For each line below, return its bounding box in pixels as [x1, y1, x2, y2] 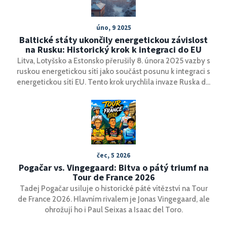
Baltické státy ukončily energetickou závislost [19, 33, 208, 46]
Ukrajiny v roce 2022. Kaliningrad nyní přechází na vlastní [19, 88, 208, 97]
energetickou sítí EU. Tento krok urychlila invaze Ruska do [17, 77, 210, 87]
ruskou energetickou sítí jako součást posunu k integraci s [17, 66, 210, 76]
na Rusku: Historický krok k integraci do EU [25, 43, 202, 55]
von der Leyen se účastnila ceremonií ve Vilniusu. [30, 109, 197, 119]
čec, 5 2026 [97, 150, 130, 160]
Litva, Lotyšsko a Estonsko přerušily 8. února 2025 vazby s [17, 56, 210, 65]
